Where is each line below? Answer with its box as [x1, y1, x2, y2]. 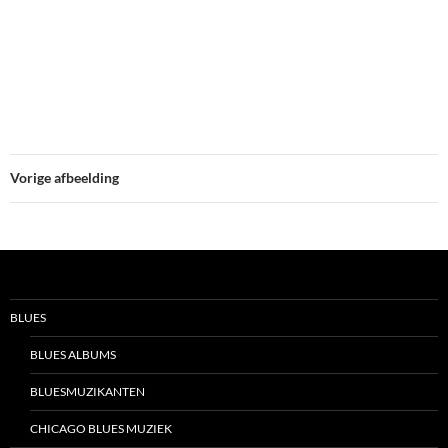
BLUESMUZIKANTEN [30, 384, 145, 400]
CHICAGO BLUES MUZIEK [30, 421, 172, 437]
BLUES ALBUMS [30, 347, 116, 363]
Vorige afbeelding [10, 169, 119, 187]
